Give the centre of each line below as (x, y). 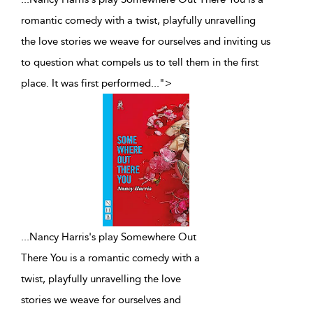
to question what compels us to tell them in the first (140, 63)
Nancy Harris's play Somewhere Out (113, 237)
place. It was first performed (86, 83)
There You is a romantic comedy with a (110, 258)
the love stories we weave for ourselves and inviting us (146, 42)
